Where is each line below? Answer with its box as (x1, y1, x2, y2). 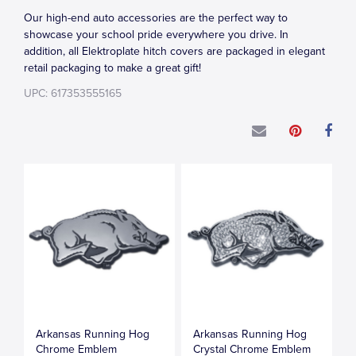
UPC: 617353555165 (24, 87, 122, 100)
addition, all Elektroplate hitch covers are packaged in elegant (24, 44, 325, 58)
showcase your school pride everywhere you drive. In (24, 28, 288, 41)
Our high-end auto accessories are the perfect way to (24, 11, 288, 25)
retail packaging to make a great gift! (24, 61, 201, 75)
